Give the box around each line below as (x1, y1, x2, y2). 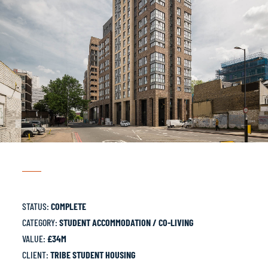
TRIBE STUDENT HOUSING (50, 249, 136, 261)
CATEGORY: (22, 217, 60, 229)
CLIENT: (22, 249, 51, 261)
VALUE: (22, 233, 48, 245)
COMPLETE (51, 200, 87, 212)
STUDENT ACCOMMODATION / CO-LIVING (59, 217, 194, 229)
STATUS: (22, 200, 51, 212)
